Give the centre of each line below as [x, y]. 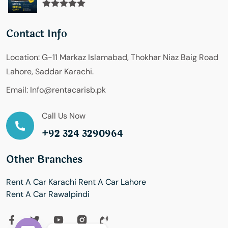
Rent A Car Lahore [112, 182]
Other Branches [44, 160]
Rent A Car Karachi [41, 182]
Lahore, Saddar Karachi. [50, 72]
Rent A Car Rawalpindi [48, 194]
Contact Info [37, 34]
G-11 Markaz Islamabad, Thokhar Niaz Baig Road [129, 58]
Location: [23, 58]
